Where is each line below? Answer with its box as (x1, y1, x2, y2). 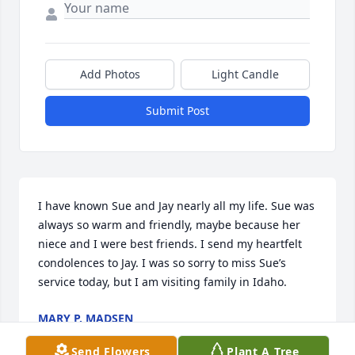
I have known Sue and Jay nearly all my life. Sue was (38, 198, 315, 214)
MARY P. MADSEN (38, 311, 133, 326)
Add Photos (79, 67, 140, 82)
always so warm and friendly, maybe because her (38, 217, 300, 233)
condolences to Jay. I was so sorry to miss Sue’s (38, 255, 286, 271)
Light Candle (212, 67, 279, 82)
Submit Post (146, 103, 209, 119)
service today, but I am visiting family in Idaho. (38, 274, 287, 290)
